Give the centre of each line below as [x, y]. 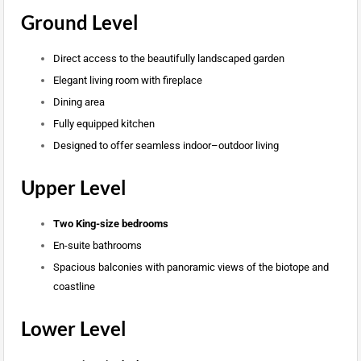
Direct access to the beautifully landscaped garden [168, 59]
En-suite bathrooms [97, 246]
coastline [74, 287]
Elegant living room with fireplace [127, 81]
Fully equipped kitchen [104, 124]
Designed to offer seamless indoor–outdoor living [166, 146]
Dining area [79, 102]
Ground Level [79, 23]
